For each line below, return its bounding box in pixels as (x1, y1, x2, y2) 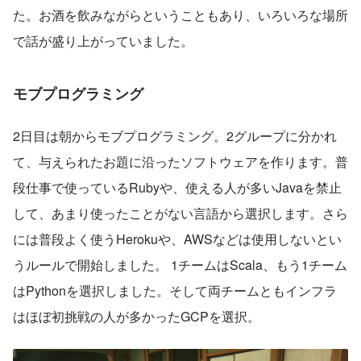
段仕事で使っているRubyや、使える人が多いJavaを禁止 (13, 177, 342, 197)
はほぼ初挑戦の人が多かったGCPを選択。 (13, 306, 260, 326)
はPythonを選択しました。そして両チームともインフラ (13, 280, 337, 300)
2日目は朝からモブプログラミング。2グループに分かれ (13, 126, 337, 145)
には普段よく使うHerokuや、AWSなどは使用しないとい (13, 229, 342, 248)
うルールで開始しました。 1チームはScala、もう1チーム (13, 255, 347, 274)
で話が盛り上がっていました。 (13, 31, 193, 50)
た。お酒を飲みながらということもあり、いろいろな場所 (13, 5, 348, 24)
